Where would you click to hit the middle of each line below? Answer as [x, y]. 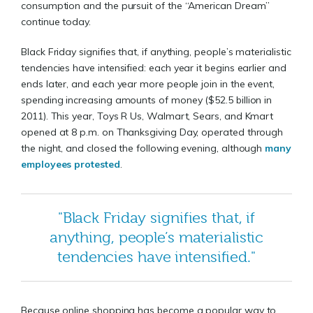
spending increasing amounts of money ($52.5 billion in [147, 100]
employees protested [71, 165]
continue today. [56, 22]
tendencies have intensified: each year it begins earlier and [154, 68]
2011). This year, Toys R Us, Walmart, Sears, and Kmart [147, 116]
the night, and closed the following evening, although [143, 148]
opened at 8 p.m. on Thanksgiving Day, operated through [152, 132]
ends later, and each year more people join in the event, [148, 84]
